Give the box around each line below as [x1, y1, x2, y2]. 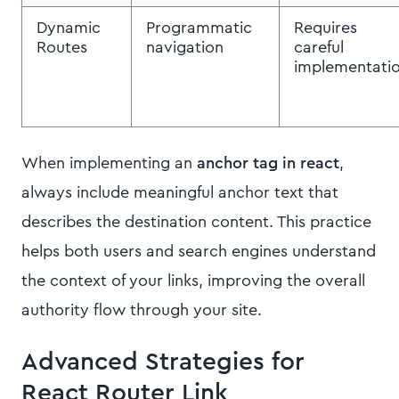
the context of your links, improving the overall [21, 273, 365, 289]
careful [294, 39, 344, 55]
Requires [294, 20, 357, 36]
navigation [146, 39, 224, 55]
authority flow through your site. [21, 302, 262, 318]
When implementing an [21, 155, 197, 171]
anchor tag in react [197, 155, 339, 171]
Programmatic [146, 20, 252, 36]
